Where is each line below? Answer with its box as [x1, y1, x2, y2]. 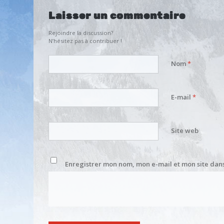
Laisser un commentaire [48, 9, 186, 22]
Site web [171, 126, 199, 135]
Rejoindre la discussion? [48, 29, 113, 37]
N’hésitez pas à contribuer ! [48, 37, 122, 45]
